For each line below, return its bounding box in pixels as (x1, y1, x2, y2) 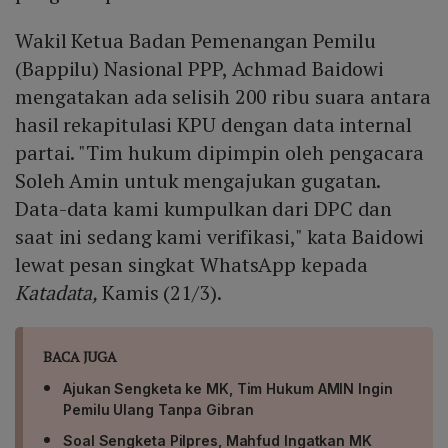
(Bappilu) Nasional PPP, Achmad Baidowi (15, 55, 385, 83)
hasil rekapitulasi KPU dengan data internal (15, 111, 412, 139)
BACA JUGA (43, 347, 118, 367)
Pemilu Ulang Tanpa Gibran (63, 401, 254, 419)
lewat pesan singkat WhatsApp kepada (15, 251, 368, 279)
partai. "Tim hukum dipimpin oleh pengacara (15, 139, 424, 167)
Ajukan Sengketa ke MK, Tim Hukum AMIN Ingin (63, 380, 393, 398)
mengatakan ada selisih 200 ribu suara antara (15, 83, 431, 111)
